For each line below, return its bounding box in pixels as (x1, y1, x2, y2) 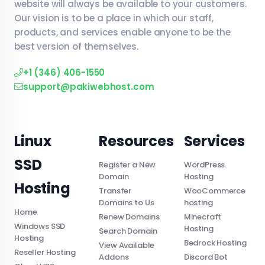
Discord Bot (183, 251, 228, 263)
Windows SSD (14, 220, 66, 232)
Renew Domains (99, 211, 160, 222)
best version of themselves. (14, 40, 138, 53)
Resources (99, 131, 174, 151)
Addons (99, 251, 129, 263)
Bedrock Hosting (183, 237, 247, 248)
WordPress (183, 159, 225, 170)
